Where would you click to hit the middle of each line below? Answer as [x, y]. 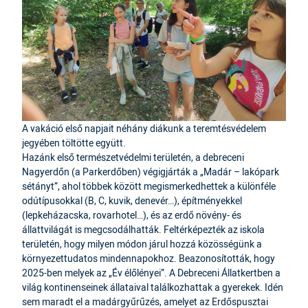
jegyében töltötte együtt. [75, 143]
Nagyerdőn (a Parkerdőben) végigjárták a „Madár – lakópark [151, 172]
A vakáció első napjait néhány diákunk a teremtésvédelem [144, 129]
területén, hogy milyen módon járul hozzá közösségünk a [142, 244]
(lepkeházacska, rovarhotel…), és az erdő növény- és [132, 215]
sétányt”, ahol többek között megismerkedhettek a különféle [149, 186]
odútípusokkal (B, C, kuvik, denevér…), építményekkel [132, 201]
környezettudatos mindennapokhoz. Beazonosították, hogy [148, 258]
